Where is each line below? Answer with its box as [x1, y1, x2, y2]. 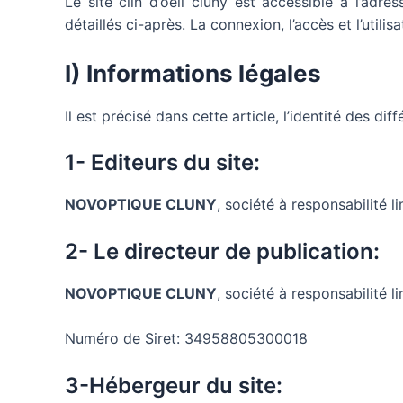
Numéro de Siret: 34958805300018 [65, 329, 308, 348]
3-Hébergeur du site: [65, 372, 282, 399]
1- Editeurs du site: [65, 149, 260, 176]
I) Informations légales [65, 58, 321, 87]
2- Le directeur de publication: [65, 237, 380, 264]
